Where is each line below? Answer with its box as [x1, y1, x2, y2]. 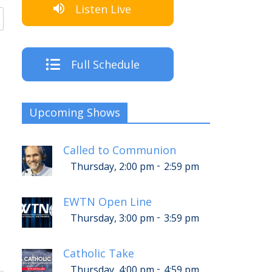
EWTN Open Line [63, 194, 152, 209]
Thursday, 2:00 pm [70, 160, 154, 174]
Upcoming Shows [29, 105, 120, 120]
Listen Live [75, 1, 131, 16]
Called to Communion [63, 143, 176, 158]
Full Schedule [70, 57, 140, 72]
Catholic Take [63, 246, 134, 261]
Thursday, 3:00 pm [70, 211, 154, 225]
